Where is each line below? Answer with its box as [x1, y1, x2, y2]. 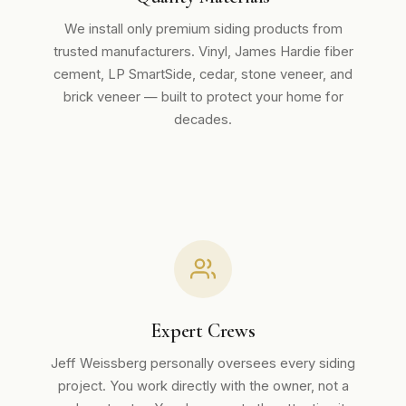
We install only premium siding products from [63, 21, 343, 37]
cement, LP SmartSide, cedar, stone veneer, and [53, 66, 353, 82]
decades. [174, 111, 232, 128]
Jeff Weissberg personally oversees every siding [51, 355, 355, 372]
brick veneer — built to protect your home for [63, 89, 343, 105]
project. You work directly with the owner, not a [57, 378, 349, 394]
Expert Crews [150, 319, 256, 343]
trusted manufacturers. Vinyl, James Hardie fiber [53, 43, 353, 60]
